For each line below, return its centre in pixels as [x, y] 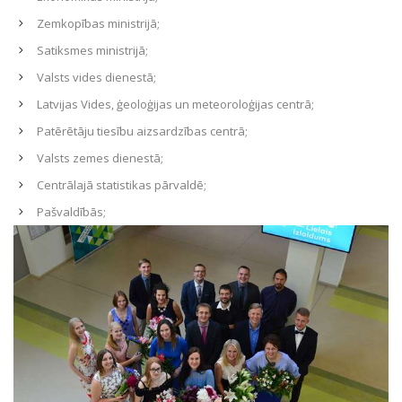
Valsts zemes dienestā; [100, 158]
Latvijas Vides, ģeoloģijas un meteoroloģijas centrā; [175, 104]
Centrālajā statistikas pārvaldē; [122, 185]
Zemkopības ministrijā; [98, 23]
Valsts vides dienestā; [96, 77]
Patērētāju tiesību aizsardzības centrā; [142, 131]
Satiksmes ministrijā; [92, 50]
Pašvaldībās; [71, 212]
